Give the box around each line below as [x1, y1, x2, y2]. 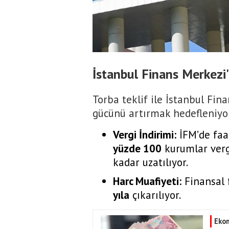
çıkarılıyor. [129, 188, 181, 202]
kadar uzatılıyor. [113, 155, 188, 169]
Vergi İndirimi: [113, 128, 176, 142]
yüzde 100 [113, 142, 162, 155]
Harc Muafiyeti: [113, 174, 181, 188]
